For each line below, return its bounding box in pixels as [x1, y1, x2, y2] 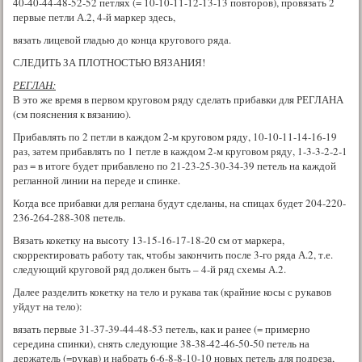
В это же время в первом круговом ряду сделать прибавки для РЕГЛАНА [13, 91, 343, 107]
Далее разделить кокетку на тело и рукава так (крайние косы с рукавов [13, 284, 331, 299]
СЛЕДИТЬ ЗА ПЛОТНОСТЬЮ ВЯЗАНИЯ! [13, 54, 205, 69]
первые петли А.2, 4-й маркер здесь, [13, 9, 175, 24]
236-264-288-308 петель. [13, 209, 125, 225]
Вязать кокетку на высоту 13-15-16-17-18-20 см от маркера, [13, 232, 284, 247]
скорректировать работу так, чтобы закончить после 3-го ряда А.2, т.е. [13, 246, 333, 262]
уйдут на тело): [13, 298, 82, 314]
